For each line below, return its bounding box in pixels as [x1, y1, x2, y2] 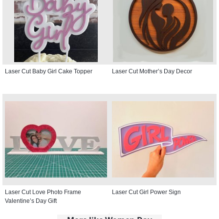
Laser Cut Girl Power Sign [112, 188, 181, 196]
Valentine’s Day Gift [5, 197, 57, 204]
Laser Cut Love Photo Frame [5, 188, 81, 196]
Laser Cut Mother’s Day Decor [112, 67, 192, 75]
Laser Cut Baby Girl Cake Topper [5, 67, 92, 75]
